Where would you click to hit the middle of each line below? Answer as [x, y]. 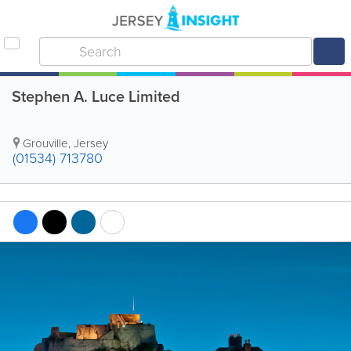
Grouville [45, 143]
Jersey [91, 143]
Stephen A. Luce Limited [96, 96]
